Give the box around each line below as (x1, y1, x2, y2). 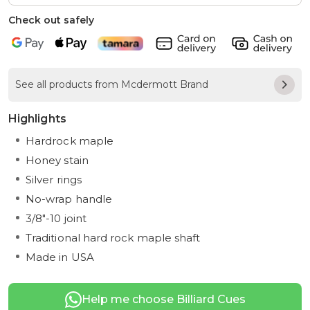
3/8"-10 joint (26, 212, 86, 226)
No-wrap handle (26, 192, 113, 206)
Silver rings (26, 173, 82, 187)
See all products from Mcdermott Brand (15, 78, 208, 91)
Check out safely (8, 14, 94, 26)
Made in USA (26, 250, 94, 264)
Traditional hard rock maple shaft (26, 231, 201, 245)
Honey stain (26, 154, 89, 167)
